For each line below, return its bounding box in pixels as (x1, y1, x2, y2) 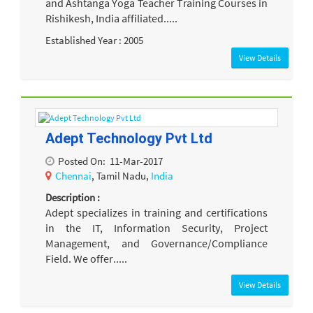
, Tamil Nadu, (92, 168, 151, 182)
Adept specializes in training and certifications (45, 205, 268, 220)
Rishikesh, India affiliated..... (45, 10, 177, 25)
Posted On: (58, 154, 105, 168)
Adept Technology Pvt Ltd (45, 130, 212, 147)
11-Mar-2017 (110, 154, 163, 168)
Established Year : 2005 (45, 34, 143, 48)
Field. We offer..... (45, 252, 127, 266)
